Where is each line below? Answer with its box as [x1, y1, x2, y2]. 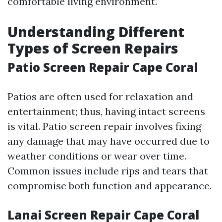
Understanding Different [7, 22, 184, 41]
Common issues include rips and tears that [7, 165, 208, 177]
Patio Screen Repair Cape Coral [7, 59, 198, 75]
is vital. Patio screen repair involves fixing [7, 120, 201, 132]
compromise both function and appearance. [7, 179, 212, 192]
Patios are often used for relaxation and [7, 90, 193, 103]
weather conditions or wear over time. [7, 150, 186, 162]
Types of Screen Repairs [7, 39, 178, 57]
